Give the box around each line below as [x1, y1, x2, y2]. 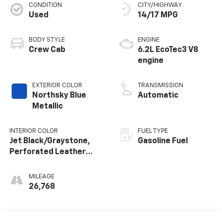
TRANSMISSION [138, 82, 183, 89]
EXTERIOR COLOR [32, 82, 82, 89]
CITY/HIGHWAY [138, 1, 182, 8]
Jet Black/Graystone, [9, 137, 90, 145]
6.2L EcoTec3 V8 [138, 46, 198, 54]
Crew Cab [28, 46, 65, 54]
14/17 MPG [138, 11, 178, 19]
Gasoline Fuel [138, 137, 188, 145]
